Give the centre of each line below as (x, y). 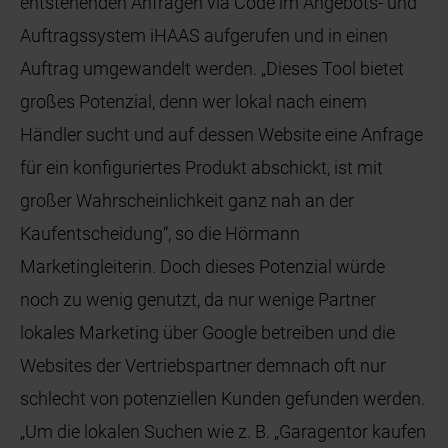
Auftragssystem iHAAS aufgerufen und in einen (204, 36)
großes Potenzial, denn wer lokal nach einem (194, 102)
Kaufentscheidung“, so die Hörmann (160, 234)
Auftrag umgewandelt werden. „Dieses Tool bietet (212, 69)
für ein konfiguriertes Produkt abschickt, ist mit (202, 168)
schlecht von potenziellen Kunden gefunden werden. (223, 399)
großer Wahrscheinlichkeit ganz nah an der (187, 201)
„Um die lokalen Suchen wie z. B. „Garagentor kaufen (223, 432)
